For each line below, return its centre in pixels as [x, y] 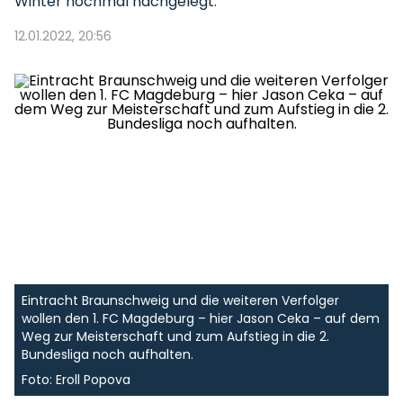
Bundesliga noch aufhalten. [107, 354]
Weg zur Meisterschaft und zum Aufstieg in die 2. [175, 336]
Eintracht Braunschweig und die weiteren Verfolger [180, 300]
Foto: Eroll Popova [76, 380]
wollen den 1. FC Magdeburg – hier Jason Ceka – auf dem [201, 318]
